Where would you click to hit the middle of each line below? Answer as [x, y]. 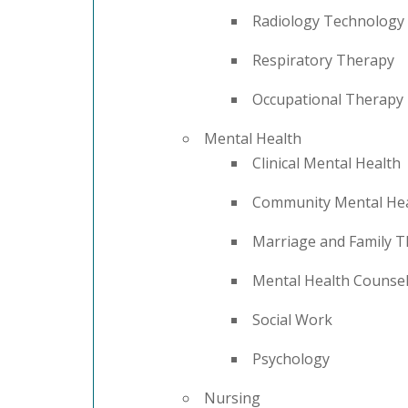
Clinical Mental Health [326, 163]
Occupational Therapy [328, 99]
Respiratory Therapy [323, 60]
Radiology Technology [328, 20]
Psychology [291, 358]
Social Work [292, 319]
